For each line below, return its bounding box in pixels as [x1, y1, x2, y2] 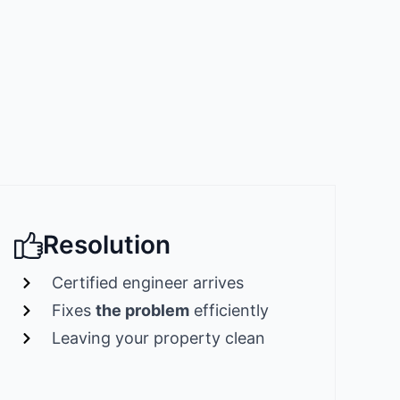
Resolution [42, 229, 171, 261]
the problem [96, 301, 190, 321]
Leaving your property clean [52, 329, 266, 348]
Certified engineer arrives [52, 273, 245, 293]
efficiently [189, 301, 270, 321]
